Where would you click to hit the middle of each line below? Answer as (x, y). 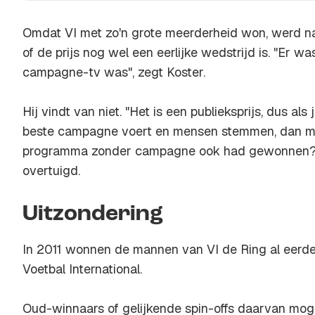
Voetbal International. (82, 269)
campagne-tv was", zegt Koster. (114, 72)
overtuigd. (51, 171)
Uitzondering (93, 214)
